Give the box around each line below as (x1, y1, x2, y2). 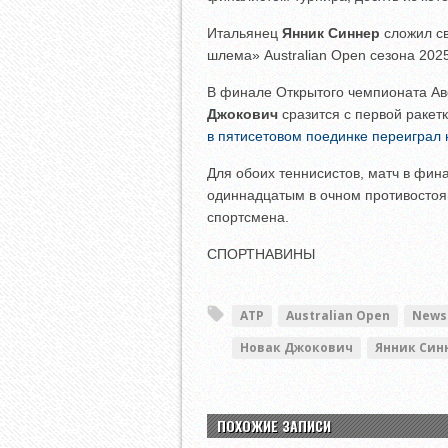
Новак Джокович (240, 338, 353, 356)
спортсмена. (207, 208, 289, 225)
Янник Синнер (282, 24, 380, 41)
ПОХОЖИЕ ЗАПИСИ (217, 414, 331, 436)
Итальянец (207, 24, 282, 41)
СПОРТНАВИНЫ (207, 245, 315, 262)
